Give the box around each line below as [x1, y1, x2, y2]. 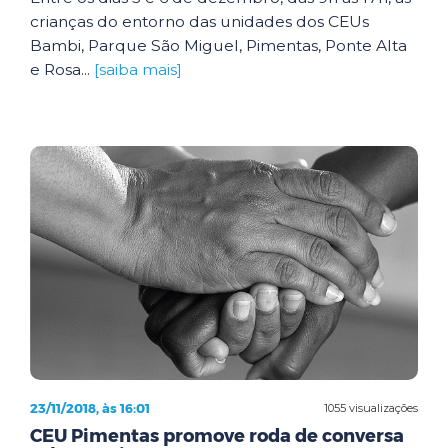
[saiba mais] [94, 59, 182, 79]
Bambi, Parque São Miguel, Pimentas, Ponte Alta [30, 35, 407, 55]
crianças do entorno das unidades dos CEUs [30, 11, 369, 31]
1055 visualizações [324, 400, 418, 415]
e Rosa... [30, 59, 94, 79]
